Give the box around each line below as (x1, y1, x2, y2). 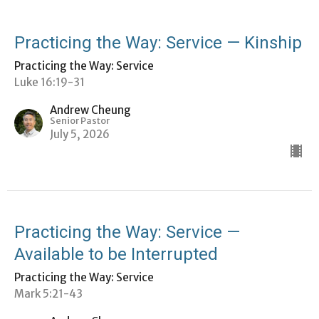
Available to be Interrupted (14, 244, 218, 264)
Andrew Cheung (50, 103, 131, 117)
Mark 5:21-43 (14, 286, 83, 300)
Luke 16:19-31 (14, 75, 85, 89)
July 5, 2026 (50, 127, 110, 141)
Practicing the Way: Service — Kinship (14, 32, 302, 53)
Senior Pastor (50, 114, 110, 127)
